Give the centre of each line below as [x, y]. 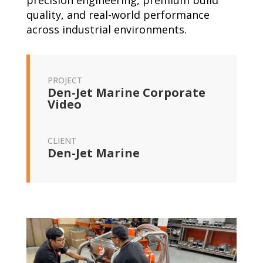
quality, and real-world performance [118, 15]
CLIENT [62, 141]
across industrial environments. [106, 29]
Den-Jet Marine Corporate [126, 92]
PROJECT [65, 80]
